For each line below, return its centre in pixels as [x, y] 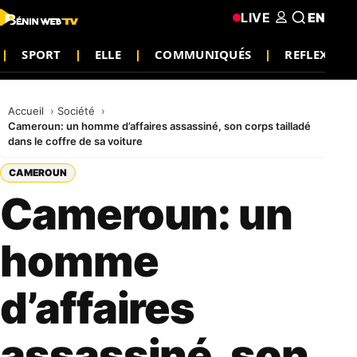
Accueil [27, 111]
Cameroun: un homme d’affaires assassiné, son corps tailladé [159, 126]
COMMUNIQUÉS [203, 54]
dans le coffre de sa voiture [75, 141]
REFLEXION [319, 54]
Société [78, 111]
